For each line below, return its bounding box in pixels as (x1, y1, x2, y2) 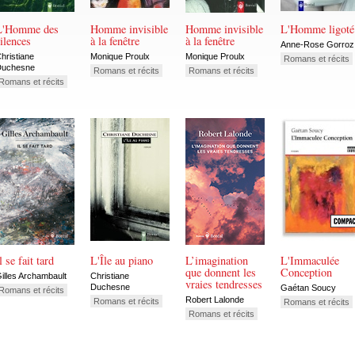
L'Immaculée (281, 253, 339, 269)
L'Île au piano (90, 253, 153, 269)
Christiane (90, 270, 129, 281)
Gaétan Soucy (281, 282, 336, 292)
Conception (281, 265, 332, 281)
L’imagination (185, 253, 248, 269)
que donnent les (185, 265, 256, 281)
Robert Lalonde (185, 294, 244, 304)
